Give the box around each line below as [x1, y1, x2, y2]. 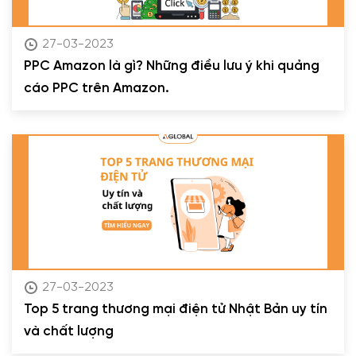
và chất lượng [24, 324, 114, 339]
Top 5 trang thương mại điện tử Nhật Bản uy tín [24, 302, 327, 317]
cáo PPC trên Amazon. [24, 81, 169, 96]
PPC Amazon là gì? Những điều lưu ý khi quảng [24, 59, 319, 74]
